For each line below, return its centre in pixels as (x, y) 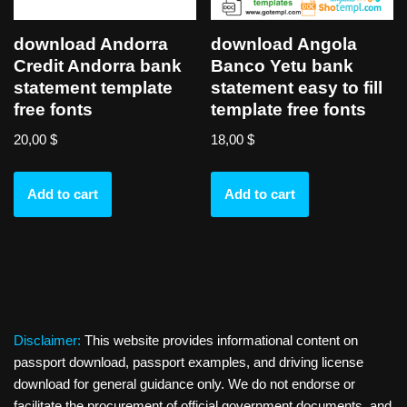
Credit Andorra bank (98, 66)
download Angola (284, 45)
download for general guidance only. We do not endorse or (184, 384)
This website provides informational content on (219, 340)
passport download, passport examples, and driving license (189, 362)
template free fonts (289, 110)
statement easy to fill (297, 88)
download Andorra (91, 45)
